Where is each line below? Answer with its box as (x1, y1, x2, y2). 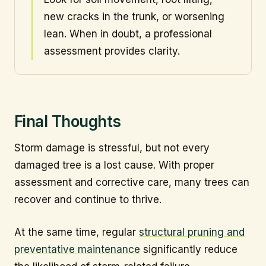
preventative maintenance (14, 243, 140, 255)
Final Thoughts (14, 112, 121, 131)
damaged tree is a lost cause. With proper (14, 159, 214, 172)
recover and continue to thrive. (14, 194, 161, 206)
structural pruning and (139, 226, 245, 238)
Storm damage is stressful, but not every (14, 142, 210, 154)
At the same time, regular (14, 226, 139, 238)
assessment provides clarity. (43, 45, 180, 58)
